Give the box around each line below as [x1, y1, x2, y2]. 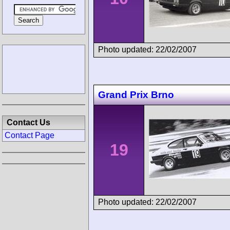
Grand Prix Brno [98, 89, 174, 100]
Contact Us [7, 118, 50, 127]
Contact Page [5, 131, 54, 140]
